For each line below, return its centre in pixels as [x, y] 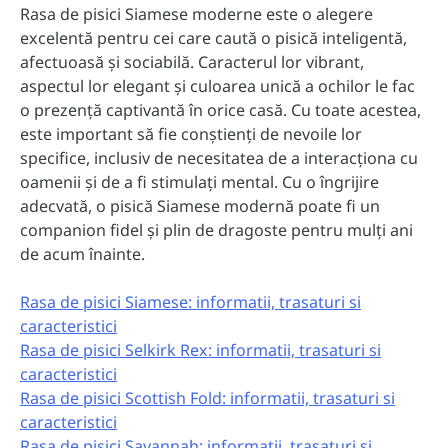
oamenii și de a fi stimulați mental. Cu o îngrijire [199, 181]
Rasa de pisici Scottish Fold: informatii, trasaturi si [207, 397]
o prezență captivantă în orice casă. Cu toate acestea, [220, 109]
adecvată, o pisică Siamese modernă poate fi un [200, 205]
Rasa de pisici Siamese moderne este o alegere [196, 13]
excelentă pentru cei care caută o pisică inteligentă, [213, 37]
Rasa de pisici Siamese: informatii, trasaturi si [190, 301]
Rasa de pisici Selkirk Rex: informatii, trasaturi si [200, 349]
